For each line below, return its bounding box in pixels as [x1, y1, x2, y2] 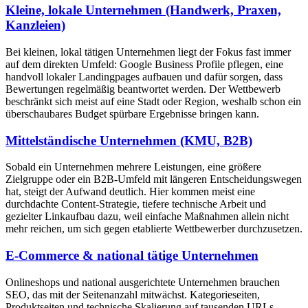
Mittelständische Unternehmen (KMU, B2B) [5, 133, 252, 148]
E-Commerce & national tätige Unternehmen [5, 248, 258, 263]
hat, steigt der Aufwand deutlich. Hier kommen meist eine [5, 186, 255, 198]
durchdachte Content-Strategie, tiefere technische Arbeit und [5, 198, 266, 210]
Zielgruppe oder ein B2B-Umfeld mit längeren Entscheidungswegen [5, 173, 302, 186]
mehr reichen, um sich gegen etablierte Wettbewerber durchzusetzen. [5, 223, 302, 235]
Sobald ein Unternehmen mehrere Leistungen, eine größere [5, 161, 261, 173]
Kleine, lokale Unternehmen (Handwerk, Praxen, [5, 3, 281, 18]
